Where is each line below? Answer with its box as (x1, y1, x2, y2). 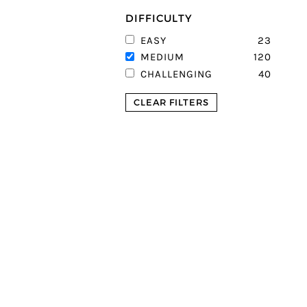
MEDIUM (140, 51, 185, 64)
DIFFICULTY (125, 11, 193, 25)
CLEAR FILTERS (134, 97, 209, 108)
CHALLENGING (140, 69, 212, 81)
